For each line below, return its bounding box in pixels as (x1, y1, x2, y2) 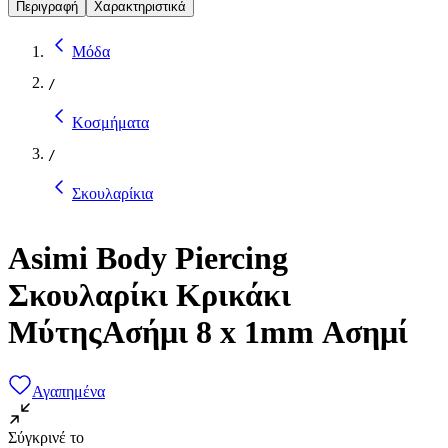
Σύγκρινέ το (8, 428, 84, 446)
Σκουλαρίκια (72, 184, 153, 202)
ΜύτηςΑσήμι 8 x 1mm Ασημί (8, 314, 408, 351)
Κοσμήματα (72, 113, 149, 131)
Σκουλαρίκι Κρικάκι (8, 277, 291, 314)
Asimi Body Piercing (8, 240, 288, 277)
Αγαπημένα (32, 382, 105, 400)
